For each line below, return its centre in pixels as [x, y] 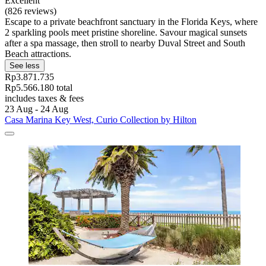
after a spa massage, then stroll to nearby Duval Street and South [125, 43]
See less [25, 65]
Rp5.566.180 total [39, 87]
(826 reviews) [31, 11]
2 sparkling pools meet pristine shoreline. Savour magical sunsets [126, 32]
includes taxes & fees [44, 98]
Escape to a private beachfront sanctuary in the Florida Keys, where [131, 21]
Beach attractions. [38, 53]
